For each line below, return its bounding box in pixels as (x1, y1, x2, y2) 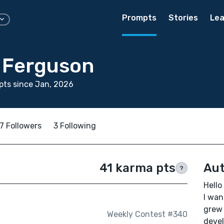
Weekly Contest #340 (106, 209, 187, 219)
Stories (168, 13, 198, 22)
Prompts (122, 13, 156, 22)
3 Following (53, 121, 96, 130)
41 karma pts (99, 161, 175, 175)
